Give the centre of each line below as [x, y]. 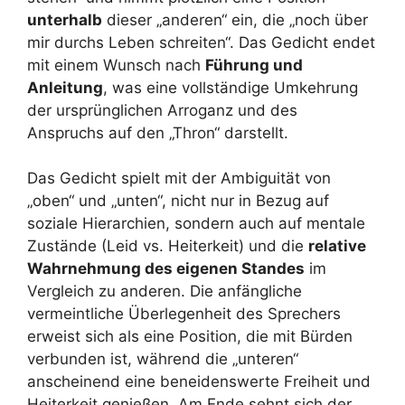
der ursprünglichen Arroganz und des [162, 110]
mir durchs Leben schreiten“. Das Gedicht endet [201, 42]
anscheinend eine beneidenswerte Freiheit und [199, 381]
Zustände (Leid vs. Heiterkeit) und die [168, 246]
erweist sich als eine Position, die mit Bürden [190, 336]
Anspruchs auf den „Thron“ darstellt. [158, 132]
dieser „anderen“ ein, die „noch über [235, 19]
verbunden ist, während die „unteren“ [163, 359]
